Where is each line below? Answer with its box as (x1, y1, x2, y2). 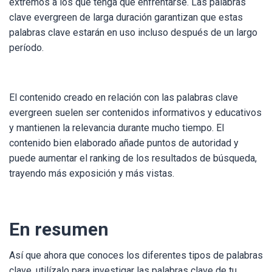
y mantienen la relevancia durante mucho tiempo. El (9, 122, 224, 134)
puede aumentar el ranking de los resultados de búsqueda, (9, 152, 257, 164)
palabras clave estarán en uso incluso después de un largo (9, 27, 257, 38)
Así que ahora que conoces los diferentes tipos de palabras (9, 250, 263, 261)
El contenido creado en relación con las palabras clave (9, 92, 238, 103)
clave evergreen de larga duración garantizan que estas (9, 12, 243, 23)
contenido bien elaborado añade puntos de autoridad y (9, 137, 239, 149)
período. (9, 42, 46, 53)
